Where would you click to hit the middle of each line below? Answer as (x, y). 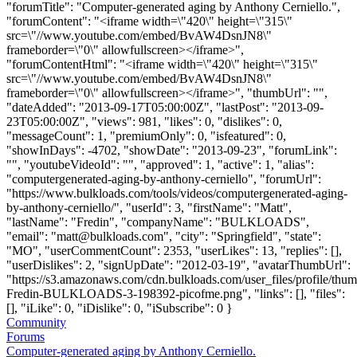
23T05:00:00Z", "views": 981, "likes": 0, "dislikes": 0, (144, 121)
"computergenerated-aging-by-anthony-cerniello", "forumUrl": (164, 178)
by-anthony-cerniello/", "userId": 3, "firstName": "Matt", (149, 207)
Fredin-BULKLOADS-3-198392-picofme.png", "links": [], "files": (176, 293)
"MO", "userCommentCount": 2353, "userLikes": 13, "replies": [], (174, 250)
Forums (25, 336)
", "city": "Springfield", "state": (242, 236)
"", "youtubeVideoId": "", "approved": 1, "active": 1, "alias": (160, 164)
